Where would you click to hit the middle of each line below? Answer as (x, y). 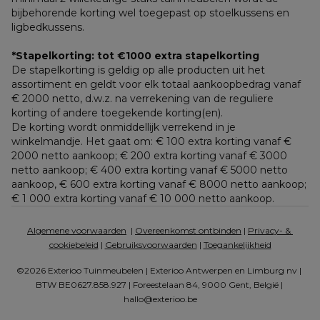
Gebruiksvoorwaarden (151, 245)
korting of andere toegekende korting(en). (119, 113)
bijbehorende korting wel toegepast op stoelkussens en (150, 13)
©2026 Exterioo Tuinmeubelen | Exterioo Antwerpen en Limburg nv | (159, 271)
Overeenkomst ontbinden (188, 231)
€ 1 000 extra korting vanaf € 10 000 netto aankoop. (143, 199)
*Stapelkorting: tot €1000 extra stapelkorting (135, 56)
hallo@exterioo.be (160, 299)
